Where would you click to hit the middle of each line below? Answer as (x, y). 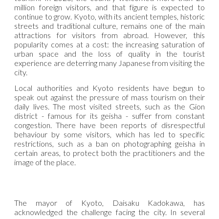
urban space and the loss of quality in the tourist (109, 53)
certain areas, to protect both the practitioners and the (109, 153)
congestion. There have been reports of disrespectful (109, 125)
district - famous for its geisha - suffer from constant (109, 115)
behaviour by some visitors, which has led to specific (109, 134)
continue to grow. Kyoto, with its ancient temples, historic (109, 16)
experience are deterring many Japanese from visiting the (109, 63)
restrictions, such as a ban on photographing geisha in (109, 143)
